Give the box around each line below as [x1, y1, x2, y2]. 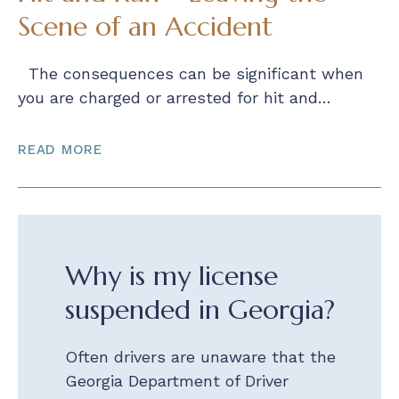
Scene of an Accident [18, 9, 273, 43]
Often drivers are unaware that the [65, 346, 336, 366]
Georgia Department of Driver [65, 370, 289, 390]
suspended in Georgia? [65, 292, 335, 326]
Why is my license [65, 258, 278, 292]
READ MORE [18, 141, 102, 158]
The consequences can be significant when [18, 63, 363, 83]
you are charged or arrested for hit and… [18, 87, 331, 107]
